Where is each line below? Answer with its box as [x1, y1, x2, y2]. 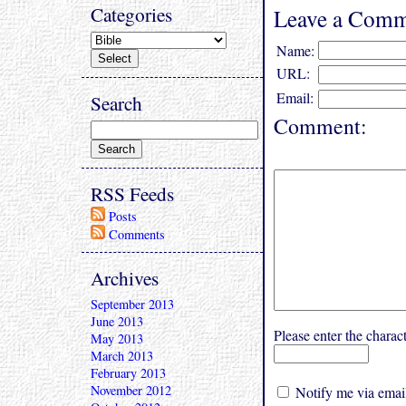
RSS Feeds [91, 180, 174, 207]
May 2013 [91, 330, 143, 347]
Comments [109, 226, 165, 243]
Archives [91, 265, 159, 291]
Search [91, 90, 142, 116]
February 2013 [91, 364, 166, 382]
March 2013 [91, 347, 153, 364]
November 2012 [91, 382, 171, 399]
